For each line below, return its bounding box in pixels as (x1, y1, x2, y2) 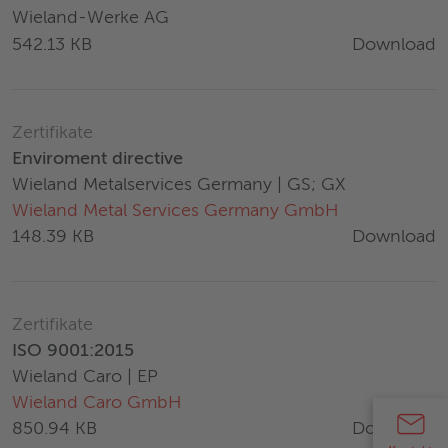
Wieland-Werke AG (12, 9, 169, 28)
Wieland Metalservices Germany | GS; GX (12, 176, 346, 195)
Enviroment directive (12, 150, 183, 169)
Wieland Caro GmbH (12, 394, 182, 413)
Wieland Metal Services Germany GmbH (12, 202, 339, 221)
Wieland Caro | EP (12, 368, 158, 387)
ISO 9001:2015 (12, 342, 134, 361)
